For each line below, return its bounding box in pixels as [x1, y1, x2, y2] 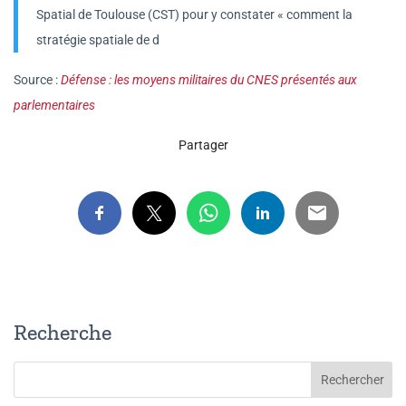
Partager [178, 138, 228, 153]
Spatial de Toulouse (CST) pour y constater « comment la [36, 7, 353, 23]
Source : [14, 72, 61, 88]
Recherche [14, 319, 111, 346]
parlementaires [14, 98, 95, 113]
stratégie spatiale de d [36, 33, 159, 48]
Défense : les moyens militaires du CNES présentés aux [61, 72, 357, 88]
